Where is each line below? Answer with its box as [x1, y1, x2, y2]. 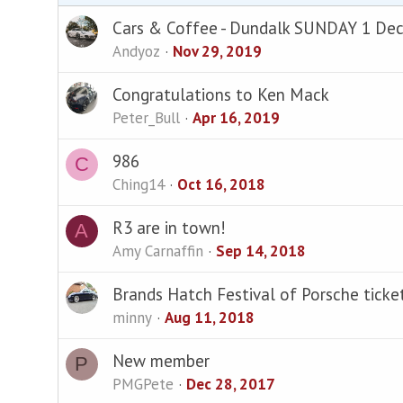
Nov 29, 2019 [172, 40, 262, 61]
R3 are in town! [112, 216, 226, 238]
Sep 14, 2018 [215, 240, 306, 261]
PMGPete [112, 373, 174, 394]
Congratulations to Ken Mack [112, 83, 329, 105]
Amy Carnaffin [112, 240, 203, 261]
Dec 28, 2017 [185, 373, 275, 394]
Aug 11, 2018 [164, 307, 255, 327]
